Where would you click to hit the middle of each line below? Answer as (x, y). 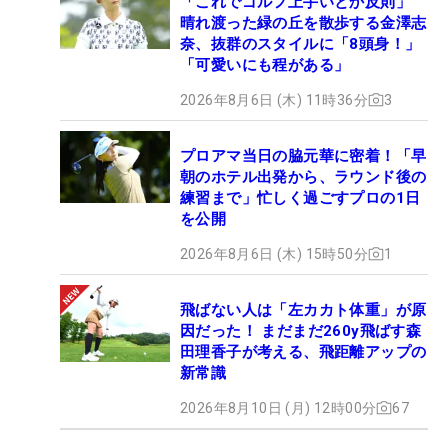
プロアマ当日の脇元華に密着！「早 (303, 155)
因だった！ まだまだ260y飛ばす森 (301, 330)
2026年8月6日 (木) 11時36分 (274, 99)
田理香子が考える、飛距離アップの (303, 351)
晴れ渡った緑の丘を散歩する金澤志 (303, 22)
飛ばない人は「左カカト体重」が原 (303, 309)
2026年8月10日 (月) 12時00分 (278, 407)
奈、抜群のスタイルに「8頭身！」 (300, 43)
